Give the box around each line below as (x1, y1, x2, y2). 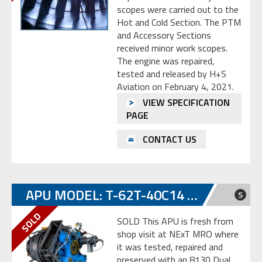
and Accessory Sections (117, 27, 211, 42)
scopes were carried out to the (117, 2, 239, 16)
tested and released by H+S (117, 66, 226, 81)
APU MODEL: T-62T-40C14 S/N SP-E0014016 (187, 184, 198, 206)
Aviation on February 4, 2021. (117, 79, 234, 94)
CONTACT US (140, 132, 196, 147)
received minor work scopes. (117, 40, 227, 55)
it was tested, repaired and (117, 240, 223, 254)
